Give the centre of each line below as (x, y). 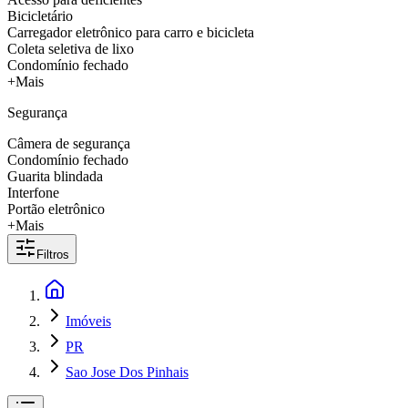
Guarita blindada (55, 176)
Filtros (53, 255)
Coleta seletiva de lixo (71, 49)
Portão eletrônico (56, 209)
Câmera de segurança (69, 143)
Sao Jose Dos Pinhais (127, 372)
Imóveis (88, 321)
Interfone (33, 193)
